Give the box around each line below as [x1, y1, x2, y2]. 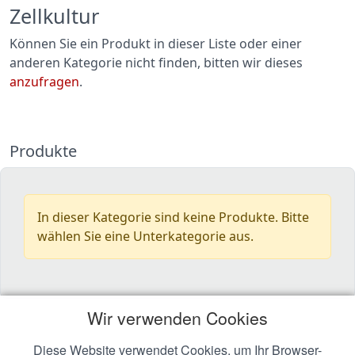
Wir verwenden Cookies [87, 306, 268, 330]
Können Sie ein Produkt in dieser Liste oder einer [10, 34, 302, 52]
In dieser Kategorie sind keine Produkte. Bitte [37, 208, 309, 226]
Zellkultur [10, 2, 99, 29]
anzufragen [10, 72, 79, 90]
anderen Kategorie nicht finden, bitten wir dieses [10, 53, 303, 71]
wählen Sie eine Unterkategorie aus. [37, 227, 254, 245]
